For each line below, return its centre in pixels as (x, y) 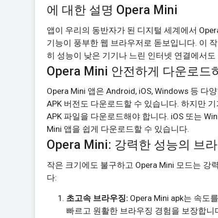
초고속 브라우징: (97, 198)
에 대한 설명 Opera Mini (112, 10)
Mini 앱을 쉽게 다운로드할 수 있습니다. (118, 129)
